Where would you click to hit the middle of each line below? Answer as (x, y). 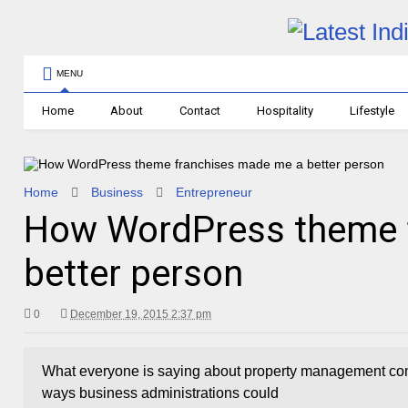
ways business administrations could (161, 393)
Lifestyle (372, 111)
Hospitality (286, 111)
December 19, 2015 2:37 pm (141, 314)
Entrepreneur (214, 192)
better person (134, 274)
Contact (200, 111)
